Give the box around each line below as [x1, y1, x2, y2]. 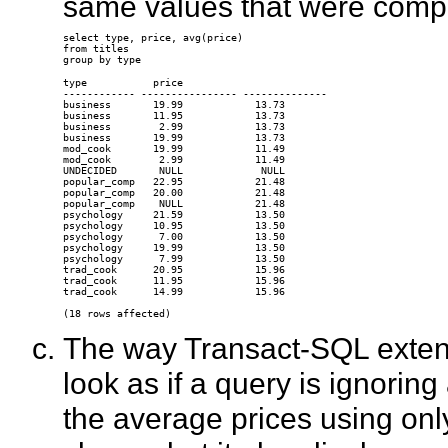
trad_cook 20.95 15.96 [62, 264, 285, 276]
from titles [62, 43, 135, 55]
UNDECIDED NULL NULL [62, 165, 285, 177]
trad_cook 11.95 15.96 [62, 275, 285, 287]
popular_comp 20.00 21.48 [62, 187, 285, 199]
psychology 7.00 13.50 [62, 231, 285, 243]
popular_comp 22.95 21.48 [62, 176, 285, 188]
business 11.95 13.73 [62, 110, 285, 122]
